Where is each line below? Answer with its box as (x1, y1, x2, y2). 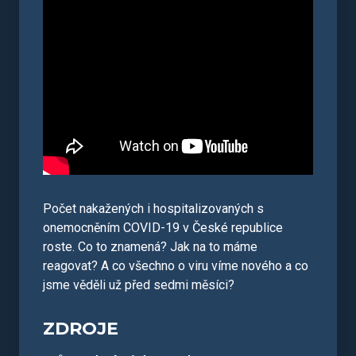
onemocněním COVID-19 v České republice (43, 220, 283, 235)
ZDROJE (43, 318, 118, 339)
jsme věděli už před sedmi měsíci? (43, 277, 234, 292)
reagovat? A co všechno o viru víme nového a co (43, 258, 308, 273)
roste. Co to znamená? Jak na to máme (43, 239, 257, 254)
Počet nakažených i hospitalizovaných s (43, 201, 264, 216)
